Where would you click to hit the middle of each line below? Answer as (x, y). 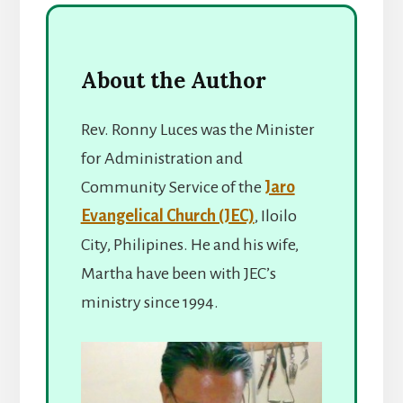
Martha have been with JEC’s (178, 273)
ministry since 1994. (149, 302)
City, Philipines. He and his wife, (189, 244)
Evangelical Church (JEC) (167, 215)
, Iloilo (275, 215)
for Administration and (161, 158)
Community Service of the (172, 187)
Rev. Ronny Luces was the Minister (197, 129)
